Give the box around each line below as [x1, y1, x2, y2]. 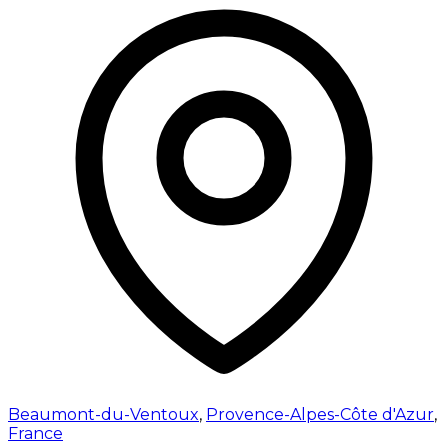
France [8, 423, 63, 443]
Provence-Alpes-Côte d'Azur [206, 404, 434, 424]
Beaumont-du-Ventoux [8, 404, 199, 424]
